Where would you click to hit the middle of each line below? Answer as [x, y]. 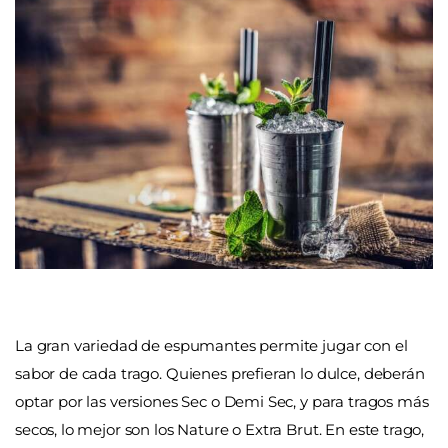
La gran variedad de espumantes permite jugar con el [211, 345]
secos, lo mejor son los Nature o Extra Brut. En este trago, [220, 429]
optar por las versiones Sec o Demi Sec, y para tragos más [222, 401]
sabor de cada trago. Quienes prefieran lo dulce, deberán [220, 373]
